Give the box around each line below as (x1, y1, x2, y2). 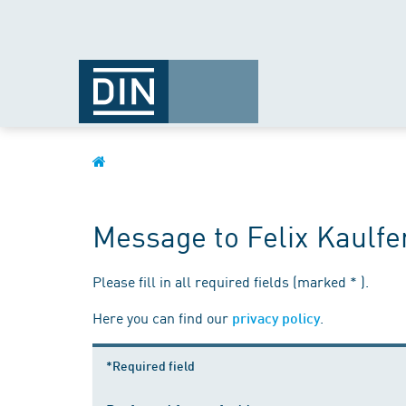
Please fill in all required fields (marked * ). (92, 271, 369, 291)
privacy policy (232, 309, 320, 326)
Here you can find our (92, 307, 232, 327)
